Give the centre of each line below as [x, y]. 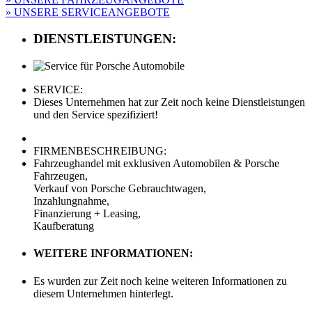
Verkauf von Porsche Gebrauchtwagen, [120, 189]
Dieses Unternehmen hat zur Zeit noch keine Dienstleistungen [169, 102]
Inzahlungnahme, [71, 201]
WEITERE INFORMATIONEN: [113, 253]
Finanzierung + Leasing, [87, 214]
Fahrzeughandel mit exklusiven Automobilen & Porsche [156, 164]
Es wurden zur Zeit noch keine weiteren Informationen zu [160, 281]
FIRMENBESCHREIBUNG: [100, 151]
